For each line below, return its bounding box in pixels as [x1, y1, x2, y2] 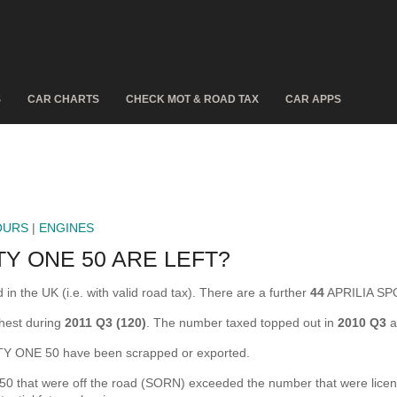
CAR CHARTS [27, 93, 99, 105]
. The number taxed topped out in [146, 315, 338, 330]
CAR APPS [285, 93, 341, 105]
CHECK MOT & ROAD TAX [126, 93, 259, 105]
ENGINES [39, 221, 94, 235]
